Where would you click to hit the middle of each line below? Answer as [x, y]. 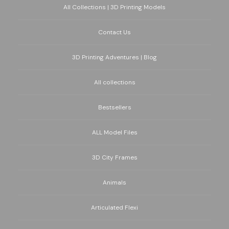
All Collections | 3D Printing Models [114, 7]
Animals [114, 183]
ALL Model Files [114, 133]
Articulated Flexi [114, 208]
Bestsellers [114, 108]
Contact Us [114, 32]
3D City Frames [114, 158]
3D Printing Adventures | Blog [114, 58]
